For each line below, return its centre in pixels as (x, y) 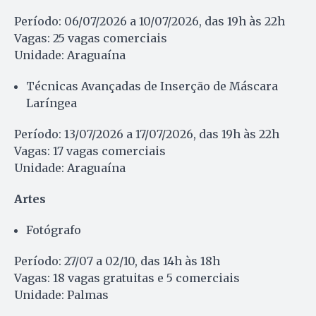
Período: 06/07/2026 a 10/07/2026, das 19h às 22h (150, 21)
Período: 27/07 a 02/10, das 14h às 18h (117, 261)
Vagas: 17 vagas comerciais (90, 151)
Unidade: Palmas (61, 294)
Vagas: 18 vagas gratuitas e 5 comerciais (127, 278)
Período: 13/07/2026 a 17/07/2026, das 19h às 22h (147, 134)
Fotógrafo (54, 230)
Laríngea (51, 103)
